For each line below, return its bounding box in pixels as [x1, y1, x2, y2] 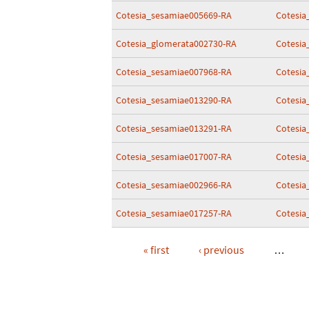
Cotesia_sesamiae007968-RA [116, 66, 232, 78]
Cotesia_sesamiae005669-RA [116, 9, 232, 21]
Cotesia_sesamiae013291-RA [116, 122, 232, 134]
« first [143, 243, 169, 257]
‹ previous [199, 243, 244, 257]
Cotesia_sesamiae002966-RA [116, 179, 232, 191]
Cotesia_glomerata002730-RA [116, 37, 237, 50]
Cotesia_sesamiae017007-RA [116, 150, 232, 163]
